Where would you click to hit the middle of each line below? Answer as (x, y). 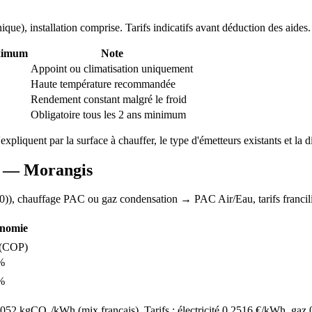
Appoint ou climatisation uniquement (112, 68)
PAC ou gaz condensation (120, 199)
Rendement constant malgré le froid (109, 99)
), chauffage (36, 199)
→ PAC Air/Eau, (218, 199)
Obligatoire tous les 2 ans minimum (108, 114)
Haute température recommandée (103, 84)
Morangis (58, 170)
